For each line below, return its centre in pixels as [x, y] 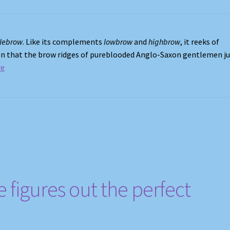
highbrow [165, 41]
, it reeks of [200, 41]
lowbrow [118, 41]
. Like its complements [63, 41]
